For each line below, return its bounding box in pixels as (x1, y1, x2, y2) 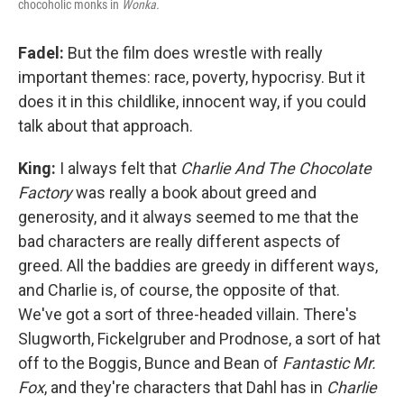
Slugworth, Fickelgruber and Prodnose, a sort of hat (18, 329, 381, 349)
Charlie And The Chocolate (180, 159, 372, 179)
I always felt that (56, 159, 180, 179)
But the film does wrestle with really (68, 43, 323, 63)
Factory (18, 183, 72, 203)
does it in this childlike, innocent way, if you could (18, 92, 366, 112)
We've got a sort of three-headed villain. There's (18, 305, 357, 325)
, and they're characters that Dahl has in (44, 378, 326, 398)
